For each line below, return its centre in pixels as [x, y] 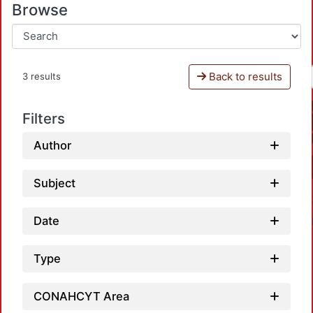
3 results [42, 77]
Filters [44, 118]
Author [52, 145]
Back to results [244, 76]
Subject [54, 183]
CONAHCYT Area [81, 296]
